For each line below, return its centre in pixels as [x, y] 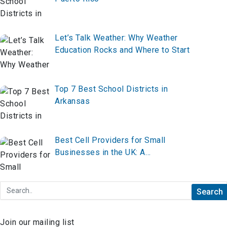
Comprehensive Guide [96, 165]
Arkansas [72, 101]
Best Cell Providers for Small [110, 140]
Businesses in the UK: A [100, 153]
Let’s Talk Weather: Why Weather [116, 38]
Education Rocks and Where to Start [122, 50]
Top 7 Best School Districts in [111, 89]
